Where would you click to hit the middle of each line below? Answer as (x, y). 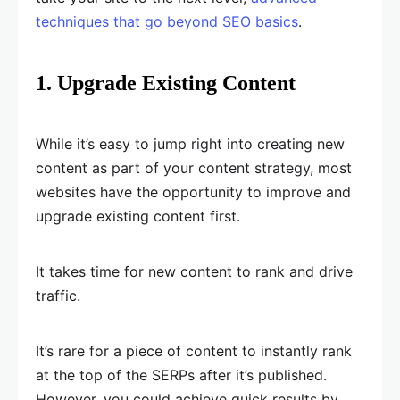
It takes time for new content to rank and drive (194, 272)
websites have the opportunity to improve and (193, 192)
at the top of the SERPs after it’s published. (181, 375)
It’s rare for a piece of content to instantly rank (194, 351)
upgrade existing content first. (138, 217)
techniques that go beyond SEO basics (167, 22)
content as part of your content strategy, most (194, 168)
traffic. (58, 296)
